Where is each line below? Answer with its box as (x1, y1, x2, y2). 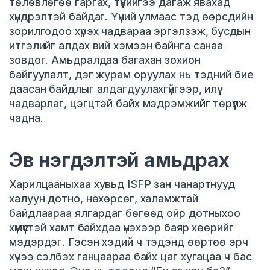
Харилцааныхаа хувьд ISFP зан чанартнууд (9, 178, 236, 191)
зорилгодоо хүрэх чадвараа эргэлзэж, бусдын (9, 25, 251, 38)
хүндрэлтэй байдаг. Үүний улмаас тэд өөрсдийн (9, 10, 253, 24)
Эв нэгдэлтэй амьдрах (9, 148, 230, 172)
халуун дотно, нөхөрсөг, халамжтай (9, 192, 198, 206)
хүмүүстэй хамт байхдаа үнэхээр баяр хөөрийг (9, 221, 234, 234)
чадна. (9, 111, 43, 125)
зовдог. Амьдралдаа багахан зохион (9, 54, 201, 67)
